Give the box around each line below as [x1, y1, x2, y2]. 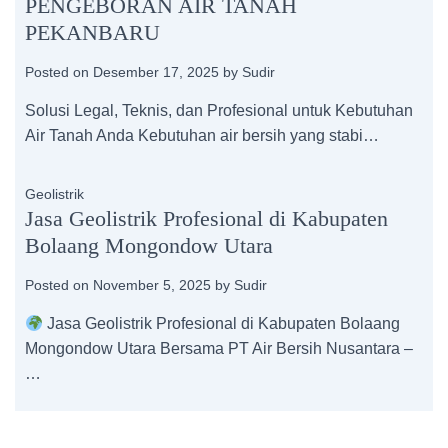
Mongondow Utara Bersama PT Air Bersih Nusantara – [25, 340, 413, 357]
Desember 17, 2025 [93, 64, 219, 80]
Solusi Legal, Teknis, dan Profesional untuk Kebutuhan [25, 102, 413, 119]
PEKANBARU [25, 20, 160, 45]
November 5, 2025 [93, 277, 211, 293]
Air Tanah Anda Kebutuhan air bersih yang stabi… [25, 127, 379, 144]
